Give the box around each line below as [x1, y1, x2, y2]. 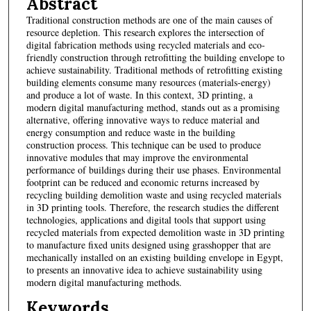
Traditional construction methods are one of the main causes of [26, 13, 273, 27]
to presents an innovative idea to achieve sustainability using [26, 263, 262, 277]
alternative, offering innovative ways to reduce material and [26, 113, 260, 127]
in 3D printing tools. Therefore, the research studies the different [26, 201, 279, 215]
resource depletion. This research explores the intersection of [26, 26, 264, 40]
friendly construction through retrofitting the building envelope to [26, 51, 285, 65]
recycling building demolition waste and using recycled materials [26, 188, 281, 202]
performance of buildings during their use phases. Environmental [26, 163, 281, 177]
